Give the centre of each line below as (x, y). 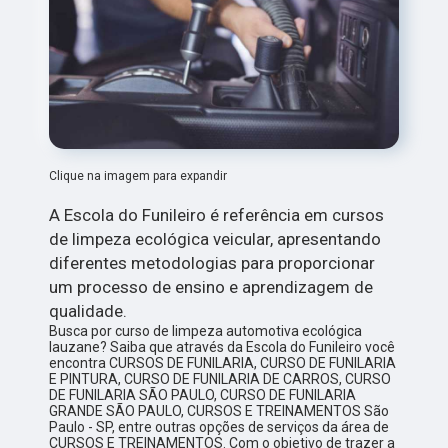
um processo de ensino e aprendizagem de (211, 287)
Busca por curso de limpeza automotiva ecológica (206, 331)
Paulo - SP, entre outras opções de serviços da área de (219, 427)
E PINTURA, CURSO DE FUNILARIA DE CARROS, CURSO (220, 379)
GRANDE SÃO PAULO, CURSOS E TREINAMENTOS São (219, 411)
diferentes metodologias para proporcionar (212, 263)
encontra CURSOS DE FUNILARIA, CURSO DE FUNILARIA (223, 363)
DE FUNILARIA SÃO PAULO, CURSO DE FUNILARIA (203, 395)
